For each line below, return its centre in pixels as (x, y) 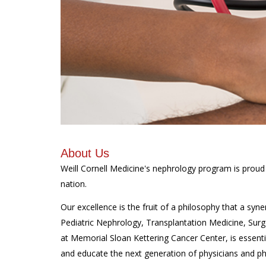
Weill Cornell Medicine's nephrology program (147, 169)
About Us (85, 153)
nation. (74, 184)
